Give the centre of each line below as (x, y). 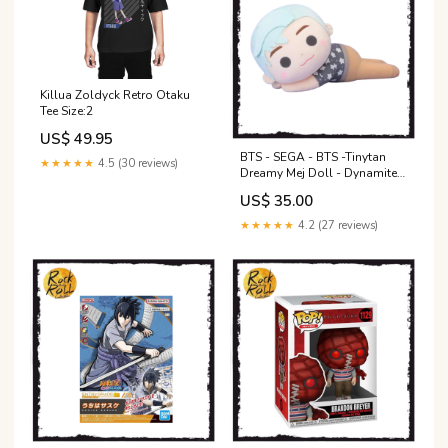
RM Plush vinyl (281, 189)
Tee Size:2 (66, 110)
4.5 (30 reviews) (136, 163)
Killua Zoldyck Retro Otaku (115, 94)
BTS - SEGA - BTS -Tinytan (313, 157)
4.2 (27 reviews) (336, 226)
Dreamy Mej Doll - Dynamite (318, 173)
